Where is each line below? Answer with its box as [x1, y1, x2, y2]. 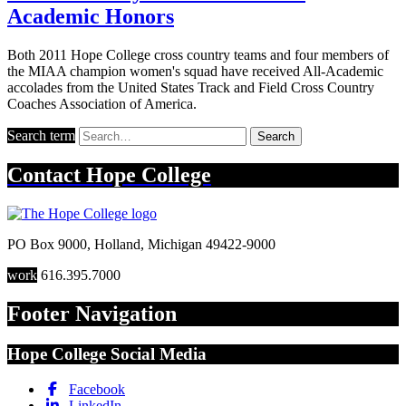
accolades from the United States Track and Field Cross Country [7, 79, 374, 95]
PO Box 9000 [7, 237, 87, 253]
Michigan [148, 237, 202, 253]
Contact [7, 163, 86, 188]
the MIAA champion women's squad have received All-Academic [7, 63, 383, 79]
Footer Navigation [7, 302, 177, 326]
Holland [94, 237, 140, 253]
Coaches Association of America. [7, 95, 197, 111]
